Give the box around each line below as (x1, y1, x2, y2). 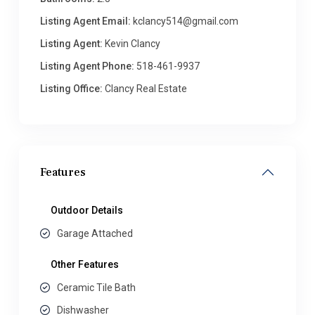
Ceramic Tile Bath (57, 282, 136, 293)
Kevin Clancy (103, 38, 160, 49)
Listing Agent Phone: (40, 60, 134, 72)
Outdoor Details (51, 205, 123, 216)
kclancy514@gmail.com (131, 15, 238, 27)
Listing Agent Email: (40, 15, 131, 27)
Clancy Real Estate (103, 83, 187, 94)
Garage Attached (57, 228, 133, 239)
